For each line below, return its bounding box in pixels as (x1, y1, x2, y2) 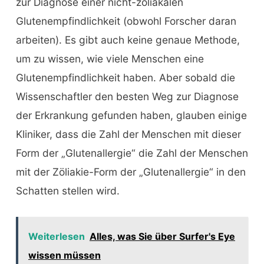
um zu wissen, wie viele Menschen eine (15, 52, 204, 65)
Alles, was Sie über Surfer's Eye (89, 230, 235, 243)
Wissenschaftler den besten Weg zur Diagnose (15, 90, 239, 103)
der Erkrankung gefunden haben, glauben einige (15, 109, 247, 122)
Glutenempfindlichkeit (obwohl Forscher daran (15, 15, 236, 28)
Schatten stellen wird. (15, 184, 120, 197)
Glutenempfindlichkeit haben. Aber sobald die (15, 71, 235, 84)
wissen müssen (28, 249, 101, 262)
